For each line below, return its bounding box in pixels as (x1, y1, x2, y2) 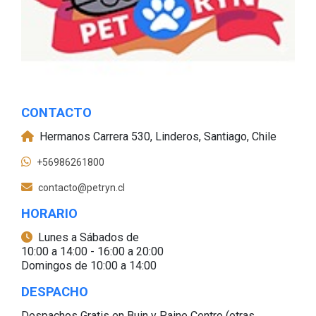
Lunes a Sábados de (38, 230, 139, 244)
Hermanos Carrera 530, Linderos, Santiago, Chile (39, 129, 276, 143)
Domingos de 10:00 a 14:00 (21, 258, 157, 272)
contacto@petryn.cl (38, 181, 125, 193)
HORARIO (21, 205, 78, 221)
